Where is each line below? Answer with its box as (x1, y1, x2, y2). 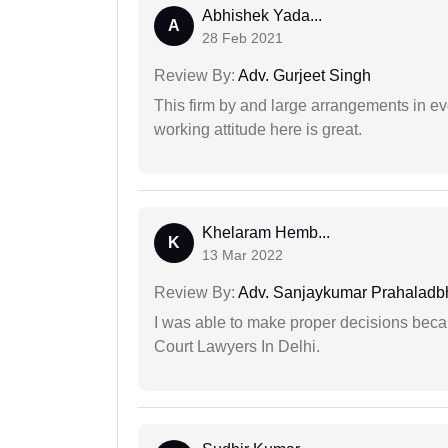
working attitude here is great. (154, 121, 362, 139)
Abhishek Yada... (202, 7, 322, 25)
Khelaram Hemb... (202, 224, 330, 242)
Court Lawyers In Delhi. (154, 338, 320, 356)
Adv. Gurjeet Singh (235, 67, 371, 85)
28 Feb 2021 (202, 30, 283, 47)
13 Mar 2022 (202, 247, 283, 264)
